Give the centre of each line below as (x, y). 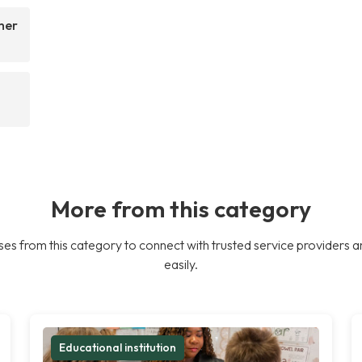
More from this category (181, 208)
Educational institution (118, 347)
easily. (181, 264)
